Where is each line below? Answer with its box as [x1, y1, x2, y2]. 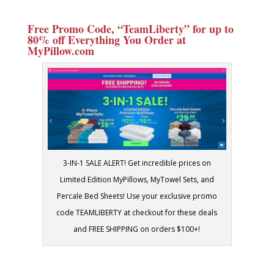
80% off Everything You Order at [27, 32, 186, 48]
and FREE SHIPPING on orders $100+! [73, 223, 201, 234]
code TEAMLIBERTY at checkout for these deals [56, 207, 218, 218]
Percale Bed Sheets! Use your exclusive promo [56, 190, 217, 201]
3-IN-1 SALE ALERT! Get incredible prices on [62, 157, 211, 168]
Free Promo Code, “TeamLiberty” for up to [27, 21, 234, 37]
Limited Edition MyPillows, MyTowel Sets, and [59, 174, 214, 185]
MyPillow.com [27, 43, 94, 59]
